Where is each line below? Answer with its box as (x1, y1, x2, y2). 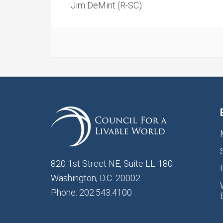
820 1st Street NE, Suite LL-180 (51, 158, 173, 169)
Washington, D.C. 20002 (51, 173, 140, 183)
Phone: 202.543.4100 (51, 187, 132, 198)
